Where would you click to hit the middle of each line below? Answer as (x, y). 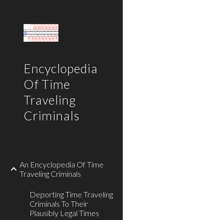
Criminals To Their (59, 204)
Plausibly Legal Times (64, 213)
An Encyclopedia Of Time (62, 164)
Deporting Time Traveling (71, 194)
